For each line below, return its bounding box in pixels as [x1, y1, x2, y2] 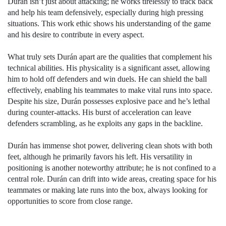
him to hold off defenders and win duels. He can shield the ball [8, 75, 207, 83]
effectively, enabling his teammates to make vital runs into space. [8, 86, 212, 94]
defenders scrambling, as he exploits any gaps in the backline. [8, 119, 203, 128]
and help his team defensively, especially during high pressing [8, 8, 203, 17]
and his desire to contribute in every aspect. [8, 30, 144, 39]
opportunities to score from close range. [8, 197, 133, 205]
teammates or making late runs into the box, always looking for [8, 186, 207, 194]
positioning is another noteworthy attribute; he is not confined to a [8, 163, 216, 172]
